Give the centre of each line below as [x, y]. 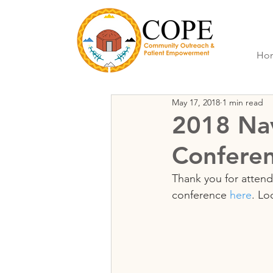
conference [201, 195]
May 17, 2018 [196, 102]
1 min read [243, 102]
